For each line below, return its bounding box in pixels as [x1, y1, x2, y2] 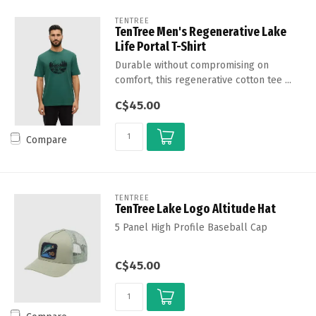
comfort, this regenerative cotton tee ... [114, 74, 291, 87]
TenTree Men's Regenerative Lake [114, 24, 286, 40]
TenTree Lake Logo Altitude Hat [114, 201, 276, 217]
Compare [26, 133, 67, 146]
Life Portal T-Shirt [114, 39, 206, 55]
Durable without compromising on [114, 59, 269, 72]
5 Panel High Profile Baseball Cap [114, 221, 267, 234]
